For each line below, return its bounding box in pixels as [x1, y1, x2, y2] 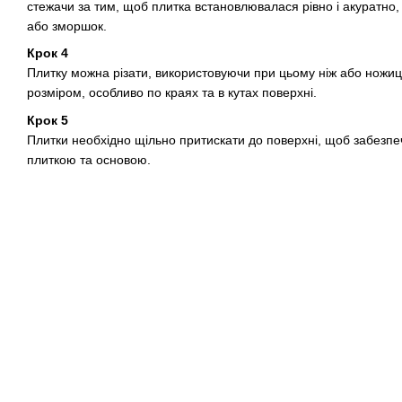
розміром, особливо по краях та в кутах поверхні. [27, 85, 317, 100]
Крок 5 [27, 112, 68, 127]
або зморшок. [27, 18, 107, 33]
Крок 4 [27, 46, 68, 61]
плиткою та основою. [27, 152, 151, 167]
